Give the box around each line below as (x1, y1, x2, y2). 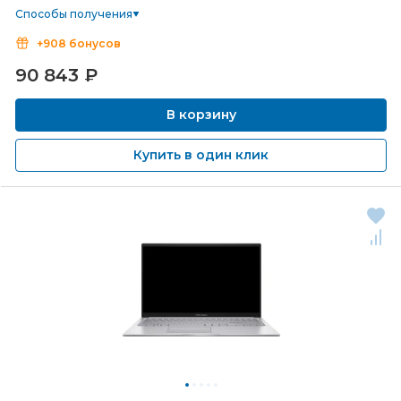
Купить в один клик (133, 147, 269, 163)
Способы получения (15, 7, 132, 21)
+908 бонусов (37, 37, 121, 50)
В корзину (162, 107, 240, 123)
